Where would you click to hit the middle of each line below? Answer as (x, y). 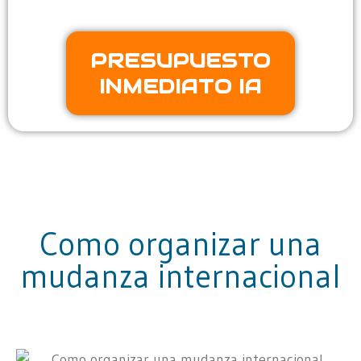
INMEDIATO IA (180, 87)
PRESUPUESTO (180, 61)
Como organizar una (180, 245)
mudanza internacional (180, 277)
